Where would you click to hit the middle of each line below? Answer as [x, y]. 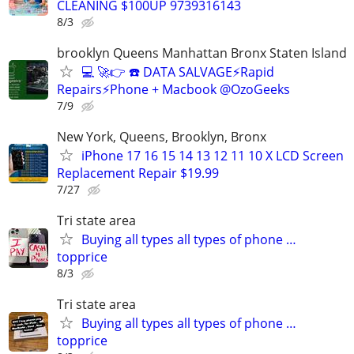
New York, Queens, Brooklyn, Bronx [162, 136]
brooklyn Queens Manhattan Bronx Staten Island [202, 53]
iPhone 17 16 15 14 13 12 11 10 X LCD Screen [213, 155]
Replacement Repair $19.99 [138, 173]
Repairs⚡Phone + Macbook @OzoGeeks [173, 89]
